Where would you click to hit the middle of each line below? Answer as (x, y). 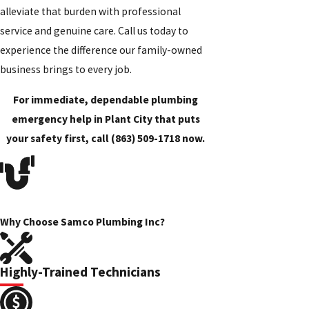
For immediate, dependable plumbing (106, 99)
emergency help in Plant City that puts (106, 119)
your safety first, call (59, 138)
